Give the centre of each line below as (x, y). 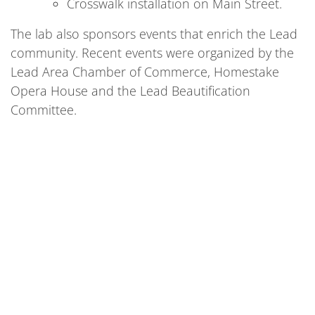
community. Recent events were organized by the (152, 53)
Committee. (44, 110)
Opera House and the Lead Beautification (130, 91)
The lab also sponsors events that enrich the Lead (154, 34)
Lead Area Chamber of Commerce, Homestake (145, 72)
